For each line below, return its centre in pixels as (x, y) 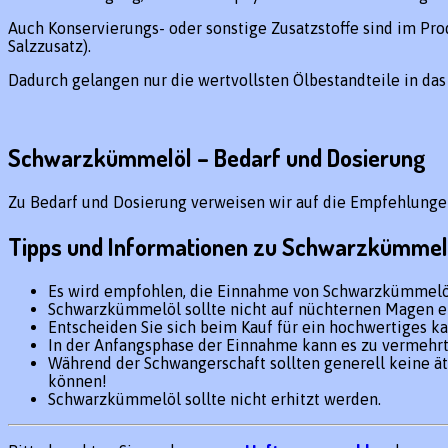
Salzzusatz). (49, 45)
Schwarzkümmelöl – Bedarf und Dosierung (217, 158)
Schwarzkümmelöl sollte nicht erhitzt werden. (214, 399)
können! (77, 381)
